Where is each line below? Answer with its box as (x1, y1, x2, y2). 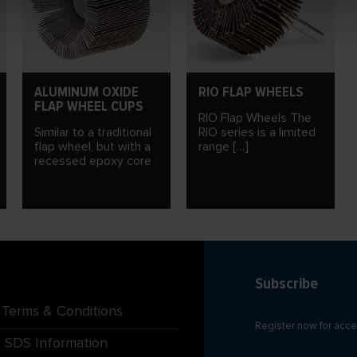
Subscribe (255, 274, 318, 294)
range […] (198, 139, 249, 155)
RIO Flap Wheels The (198, 110, 312, 127)
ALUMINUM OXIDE (34, 83, 139, 101)
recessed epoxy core (34, 153, 151, 170)
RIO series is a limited (198, 124, 316, 141)
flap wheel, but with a (34, 139, 151, 155)
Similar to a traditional (34, 124, 151, 141)
